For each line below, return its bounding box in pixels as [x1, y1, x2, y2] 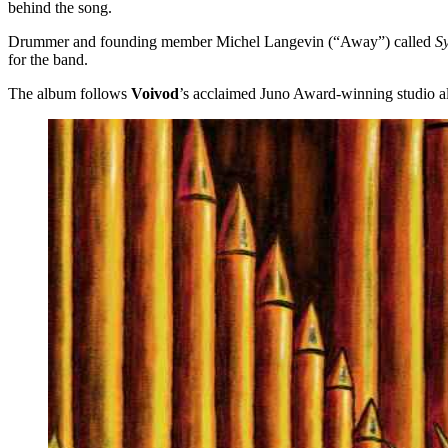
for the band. [8, 51, 88, 69]
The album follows [8, 85, 131, 103]
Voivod [131, 85, 179, 103]
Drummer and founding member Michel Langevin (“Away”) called [8, 33, 435, 51]
